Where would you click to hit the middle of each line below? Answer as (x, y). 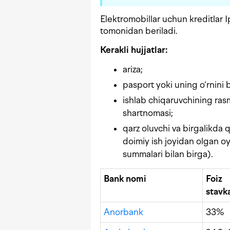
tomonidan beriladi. (139, 31)
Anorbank (123, 212)
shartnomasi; (148, 113)
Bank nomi (125, 179)
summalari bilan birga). (168, 154)
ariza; (133, 70)
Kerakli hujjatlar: (134, 50)
